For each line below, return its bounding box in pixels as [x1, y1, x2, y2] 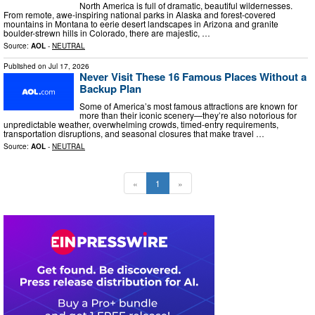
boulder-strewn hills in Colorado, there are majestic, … [4, 26, 210, 39]
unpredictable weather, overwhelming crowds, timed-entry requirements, [4, 118, 278, 131]
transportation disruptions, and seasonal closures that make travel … [4, 127, 264, 140]
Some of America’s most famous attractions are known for [79, 100, 297, 112]
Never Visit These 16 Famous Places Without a [79, 68, 307, 84]
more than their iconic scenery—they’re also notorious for [79, 109, 297, 122]
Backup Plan [79, 80, 141, 96]
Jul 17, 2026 [49, 60, 89, 71]
